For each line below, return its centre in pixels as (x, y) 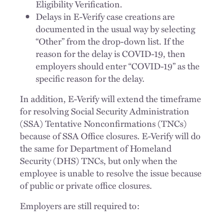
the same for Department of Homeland (96, 148)
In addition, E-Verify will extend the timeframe (111, 99)
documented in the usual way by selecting (115, 29)
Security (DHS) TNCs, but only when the (99, 161)
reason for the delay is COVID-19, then (111, 54)
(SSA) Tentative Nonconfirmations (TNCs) (103, 123)
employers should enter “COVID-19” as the (118, 66)
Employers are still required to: (80, 206)
